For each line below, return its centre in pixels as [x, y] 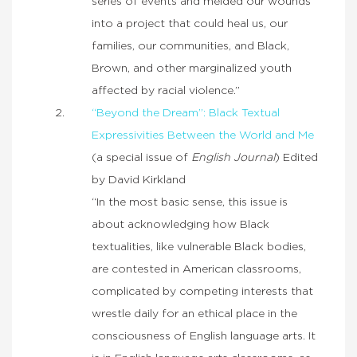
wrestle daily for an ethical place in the [194, 314]
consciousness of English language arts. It [204, 337]
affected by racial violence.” [166, 91]
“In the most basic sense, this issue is [190, 203]
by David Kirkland [139, 180]
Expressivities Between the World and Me [203, 136]
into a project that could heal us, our [190, 24]
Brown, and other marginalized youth [192, 69]
